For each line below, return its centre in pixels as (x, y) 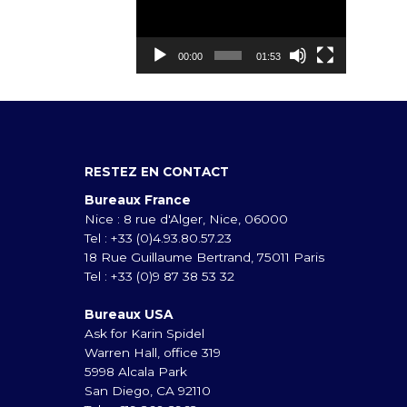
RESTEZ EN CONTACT (157, 171)
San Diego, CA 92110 (148, 390)
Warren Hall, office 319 (153, 352)
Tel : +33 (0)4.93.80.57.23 (159, 238)
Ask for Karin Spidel (145, 333)
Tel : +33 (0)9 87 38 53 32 (160, 276)
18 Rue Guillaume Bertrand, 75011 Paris (205, 257)
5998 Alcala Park (136, 371)
